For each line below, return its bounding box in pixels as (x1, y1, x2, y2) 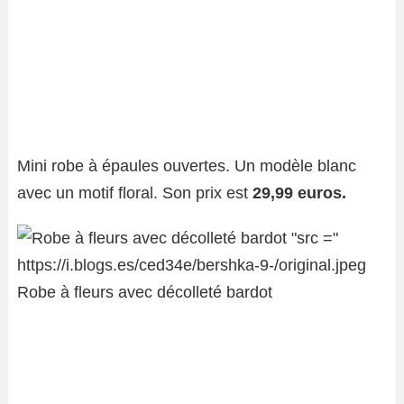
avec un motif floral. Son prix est (17, 184, 252, 203)
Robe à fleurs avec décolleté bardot (17, 283, 272, 302)
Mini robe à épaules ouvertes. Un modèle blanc (17, 157, 356, 176)
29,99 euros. (252, 184, 346, 203)
